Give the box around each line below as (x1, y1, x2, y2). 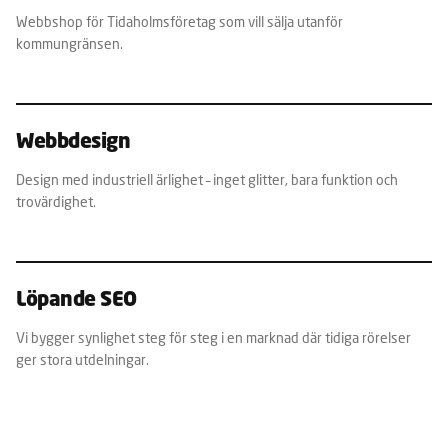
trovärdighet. (16, 192, 96, 210)
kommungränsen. (16, 34, 123, 52)
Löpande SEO (16, 290, 137, 311)
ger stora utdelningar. (16, 350, 149, 368)
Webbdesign (16, 132, 130, 153)
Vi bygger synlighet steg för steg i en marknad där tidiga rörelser (16, 328, 411, 346)
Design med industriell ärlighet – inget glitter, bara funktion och (16, 170, 398, 188)
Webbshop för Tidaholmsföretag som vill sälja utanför (16, 12, 343, 30)
